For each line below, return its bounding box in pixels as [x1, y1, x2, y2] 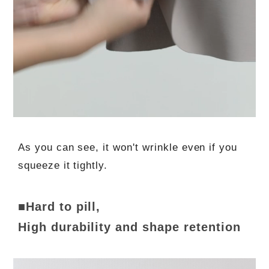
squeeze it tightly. [17, 159, 108, 171]
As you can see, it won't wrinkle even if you [17, 141, 238, 153]
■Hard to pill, [17, 199, 101, 213]
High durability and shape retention [17, 220, 241, 234]
